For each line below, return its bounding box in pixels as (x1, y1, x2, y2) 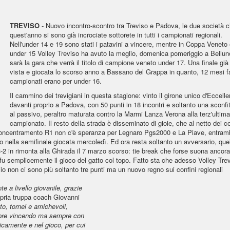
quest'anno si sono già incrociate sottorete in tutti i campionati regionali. (10, 30, 222, 40)
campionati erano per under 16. (10, 76, 102, 86)
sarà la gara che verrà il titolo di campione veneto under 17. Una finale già (10, 57, 228, 67)
